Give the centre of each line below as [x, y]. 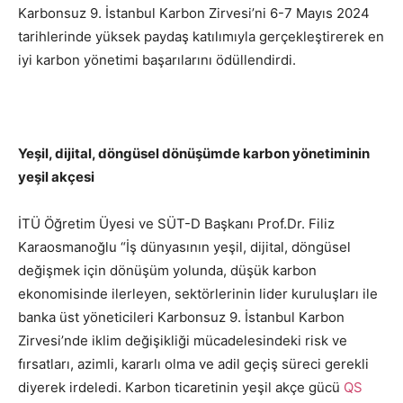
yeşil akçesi [56, 177]
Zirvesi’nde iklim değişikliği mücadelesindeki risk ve [183, 341]
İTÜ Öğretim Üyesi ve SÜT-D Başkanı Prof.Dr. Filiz [176, 224]
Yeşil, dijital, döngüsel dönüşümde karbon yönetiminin [194, 154]
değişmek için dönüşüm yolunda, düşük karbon [167, 271]
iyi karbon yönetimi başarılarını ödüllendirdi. [157, 60]
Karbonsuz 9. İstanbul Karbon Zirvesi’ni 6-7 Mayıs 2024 [194, 13]
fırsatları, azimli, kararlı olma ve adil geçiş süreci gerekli [193, 364]
